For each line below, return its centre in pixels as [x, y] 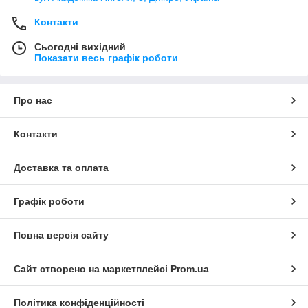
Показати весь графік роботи [106, 57]
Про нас [33, 100]
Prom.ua [190, 268]
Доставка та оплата [61, 167]
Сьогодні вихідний [80, 46]
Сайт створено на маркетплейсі [92, 268]
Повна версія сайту [61, 235]
